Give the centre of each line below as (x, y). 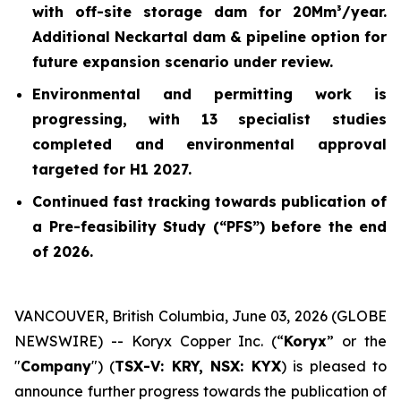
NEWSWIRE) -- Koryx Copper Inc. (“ (149, 341)
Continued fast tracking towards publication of (209, 201)
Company (56, 366)
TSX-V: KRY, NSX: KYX (198, 366)
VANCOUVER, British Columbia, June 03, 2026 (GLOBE (200, 316)
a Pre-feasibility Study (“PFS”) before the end (209, 226)
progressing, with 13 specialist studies (209, 119)
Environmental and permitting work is (209, 94)
